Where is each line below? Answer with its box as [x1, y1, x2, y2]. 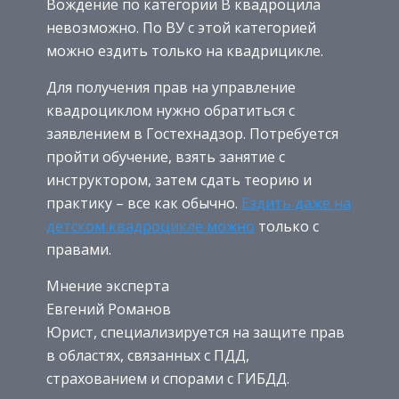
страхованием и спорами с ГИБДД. [46, 368, 289, 388]
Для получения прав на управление [46, 77, 296, 97]
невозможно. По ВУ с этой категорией [46, 17, 316, 37]
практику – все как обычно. [46, 192, 241, 213]
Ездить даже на [241, 192, 351, 213]
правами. [46, 239, 111, 259]
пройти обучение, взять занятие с [46, 146, 285, 167]
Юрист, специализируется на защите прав [46, 322, 345, 342]
